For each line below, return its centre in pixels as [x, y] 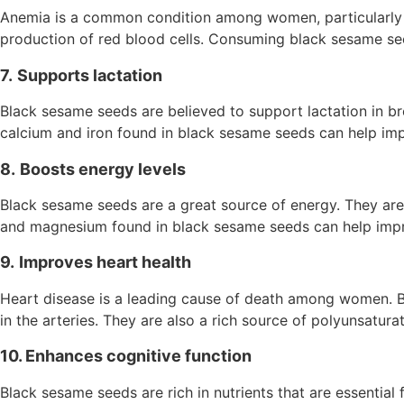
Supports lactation [90, 75]
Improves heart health [105, 262]
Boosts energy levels [103, 169]
